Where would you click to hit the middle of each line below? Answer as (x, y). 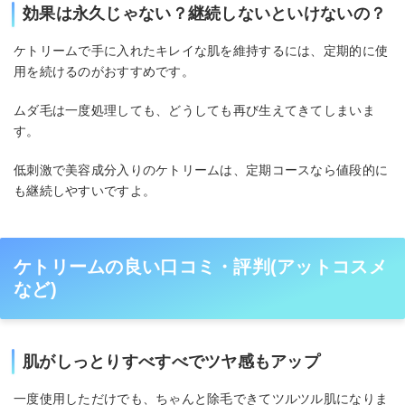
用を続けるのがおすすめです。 (104, 72)
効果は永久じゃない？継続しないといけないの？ (205, 14)
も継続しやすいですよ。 (85, 190)
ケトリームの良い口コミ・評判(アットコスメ (200, 266)
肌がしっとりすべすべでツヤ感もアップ (172, 361)
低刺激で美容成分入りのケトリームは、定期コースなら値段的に (201, 170)
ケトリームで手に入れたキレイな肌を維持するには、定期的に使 (201, 51)
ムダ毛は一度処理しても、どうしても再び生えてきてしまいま (194, 110)
